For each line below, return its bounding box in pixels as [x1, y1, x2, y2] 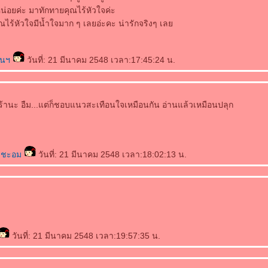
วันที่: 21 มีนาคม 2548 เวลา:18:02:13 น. [36, 150, 187, 159]
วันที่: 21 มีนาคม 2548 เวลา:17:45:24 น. [25, 55, 175, 65]
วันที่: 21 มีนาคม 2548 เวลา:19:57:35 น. [10, 231, 160, 240]
